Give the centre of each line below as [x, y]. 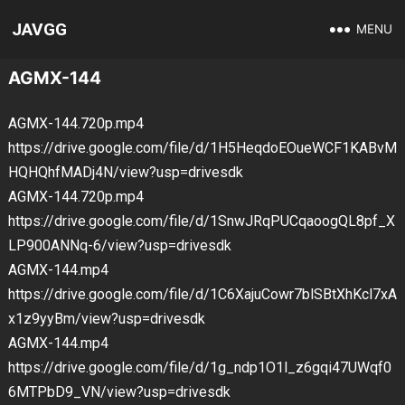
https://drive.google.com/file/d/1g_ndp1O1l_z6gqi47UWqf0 [199, 367]
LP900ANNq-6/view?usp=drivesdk [119, 245]
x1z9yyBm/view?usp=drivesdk [106, 319]
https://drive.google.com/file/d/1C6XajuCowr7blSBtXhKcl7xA [202, 294]
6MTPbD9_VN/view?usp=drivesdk [119, 392]
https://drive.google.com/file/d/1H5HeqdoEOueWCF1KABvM [202, 148]
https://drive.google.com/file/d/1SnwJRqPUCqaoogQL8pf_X [201, 221]
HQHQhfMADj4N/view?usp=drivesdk [125, 172]
